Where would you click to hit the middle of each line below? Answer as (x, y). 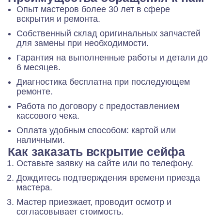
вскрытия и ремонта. (58, 19)
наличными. (41, 140)
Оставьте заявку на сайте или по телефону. (105, 163)
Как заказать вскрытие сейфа (96, 152)
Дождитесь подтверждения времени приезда (108, 178)
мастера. (34, 188)
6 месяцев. (39, 68)
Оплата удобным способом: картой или (96, 131)
